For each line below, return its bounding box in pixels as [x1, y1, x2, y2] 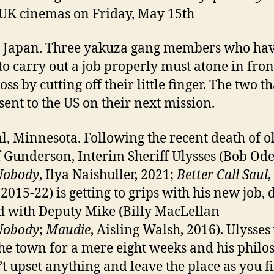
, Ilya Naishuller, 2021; [39, 166, 177, 183]
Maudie [46, 221, 91, 239]
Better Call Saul [177, 166, 268, 183]
